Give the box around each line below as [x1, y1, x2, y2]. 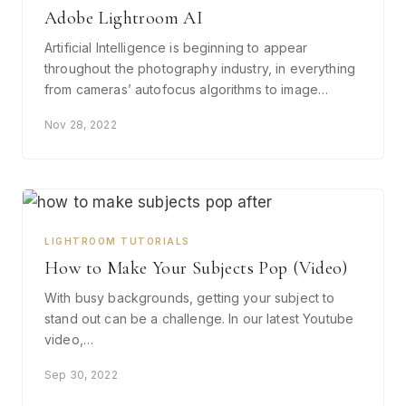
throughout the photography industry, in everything [44, 60, 356, 76]
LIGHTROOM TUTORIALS [44, 235, 190, 246]
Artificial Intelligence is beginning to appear [44, 39, 308, 55]
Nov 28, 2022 [44, 117, 117, 131]
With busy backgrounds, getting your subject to [44, 289, 335, 305]
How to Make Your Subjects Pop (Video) [44, 256, 348, 279]
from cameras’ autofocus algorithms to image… [44, 81, 329, 97]
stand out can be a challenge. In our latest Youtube [44, 310, 354, 326]
